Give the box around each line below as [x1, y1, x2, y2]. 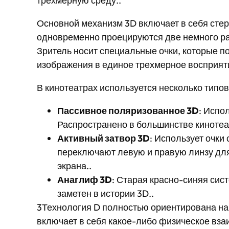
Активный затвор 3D [57, 132, 150, 144]
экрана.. [57, 160, 91, 172]
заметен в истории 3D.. [57, 188, 154, 199]
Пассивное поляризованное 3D [57, 105, 199, 117]
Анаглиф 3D [57, 174, 112, 186]
